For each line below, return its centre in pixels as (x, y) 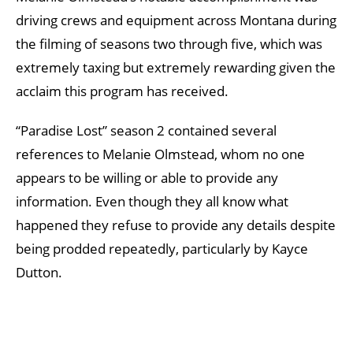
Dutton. (39, 272)
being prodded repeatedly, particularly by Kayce (162, 248)
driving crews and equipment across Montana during (176, 20)
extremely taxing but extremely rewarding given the (176, 67)
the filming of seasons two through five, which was (169, 43)
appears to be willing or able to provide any (147, 177)
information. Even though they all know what (152, 201)
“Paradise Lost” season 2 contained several (146, 130)
